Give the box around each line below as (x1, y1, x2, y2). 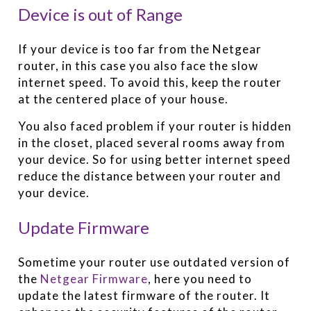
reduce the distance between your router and (18, 169, 282, 184)
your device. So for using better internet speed (18, 152, 292, 167)
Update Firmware (18, 217, 150, 238)
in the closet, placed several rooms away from (18, 135, 286, 151)
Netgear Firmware (40, 271, 149, 287)
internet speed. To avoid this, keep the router (18, 75, 283, 90)
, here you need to (148, 271, 253, 287)
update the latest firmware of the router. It (18, 288, 271, 303)
